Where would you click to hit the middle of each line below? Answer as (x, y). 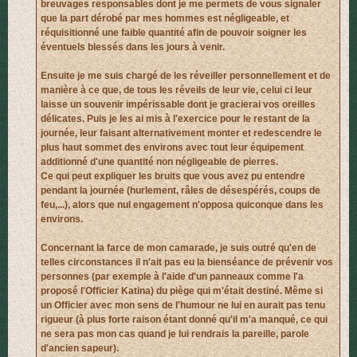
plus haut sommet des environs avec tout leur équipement (172, 148)
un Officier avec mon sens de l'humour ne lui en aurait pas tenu (183, 306)
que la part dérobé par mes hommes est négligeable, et (165, 19)
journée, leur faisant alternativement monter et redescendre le (181, 133)
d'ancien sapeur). (80, 349)
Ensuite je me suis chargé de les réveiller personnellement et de (186, 76)
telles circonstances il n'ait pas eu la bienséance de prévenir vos (187, 263)
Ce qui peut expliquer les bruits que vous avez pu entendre (173, 177)
